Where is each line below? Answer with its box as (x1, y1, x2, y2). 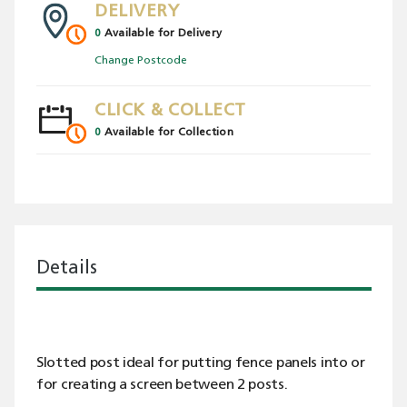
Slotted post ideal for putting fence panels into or (36, 356, 365, 371)
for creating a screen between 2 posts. (36, 378, 288, 392)
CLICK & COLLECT (94, 103, 246, 120)
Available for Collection (104, 127, 233, 138)
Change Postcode (94, 55, 187, 66)
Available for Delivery (104, 28, 223, 39)
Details (36, 260, 97, 278)
